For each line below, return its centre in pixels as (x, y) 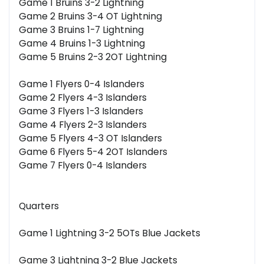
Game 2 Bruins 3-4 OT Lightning (90, 16)
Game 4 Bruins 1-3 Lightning (82, 44)
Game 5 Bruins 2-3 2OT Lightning (93, 57)
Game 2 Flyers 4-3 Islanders (83, 98)
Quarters (39, 206)
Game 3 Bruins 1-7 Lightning (81, 30)
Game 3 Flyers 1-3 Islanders (81, 111)
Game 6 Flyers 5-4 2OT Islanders (93, 152)
